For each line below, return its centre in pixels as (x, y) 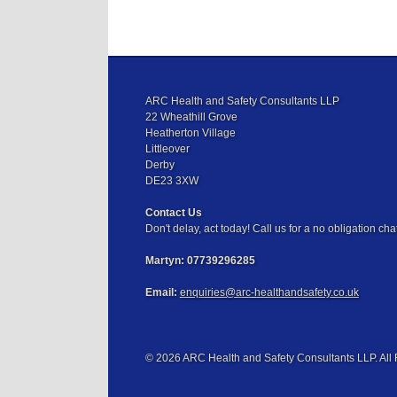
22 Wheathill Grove (191, 117)
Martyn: (166, 260)
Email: (162, 292)
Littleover (167, 148)
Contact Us (173, 212)
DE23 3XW (171, 180)
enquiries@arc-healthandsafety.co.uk (269, 292)
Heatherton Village (190, 132)
